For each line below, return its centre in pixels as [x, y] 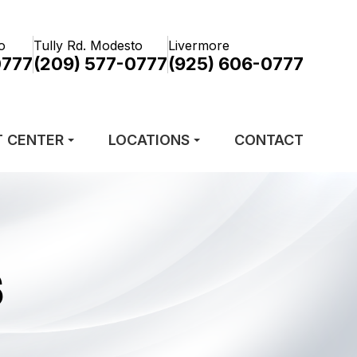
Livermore [198, 45]
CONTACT [269, 140]
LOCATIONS [149, 140]
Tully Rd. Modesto [88, 45]
